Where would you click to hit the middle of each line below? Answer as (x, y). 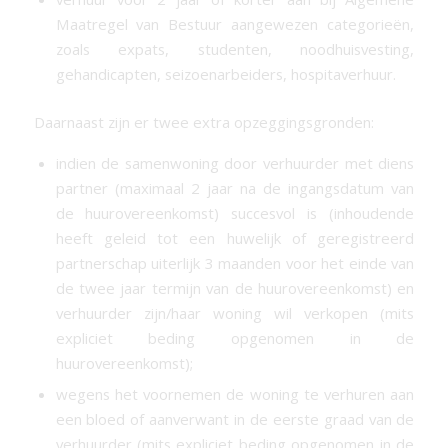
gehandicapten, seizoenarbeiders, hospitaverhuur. (225, 73)
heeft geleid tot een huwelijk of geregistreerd (235, 237)
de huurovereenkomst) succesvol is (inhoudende (235, 212)
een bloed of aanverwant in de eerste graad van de (235, 418)
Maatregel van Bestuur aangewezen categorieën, (235, 23)
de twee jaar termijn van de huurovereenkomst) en (235, 287)
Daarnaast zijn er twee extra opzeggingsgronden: (203, 121)
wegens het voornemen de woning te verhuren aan (235, 393)
